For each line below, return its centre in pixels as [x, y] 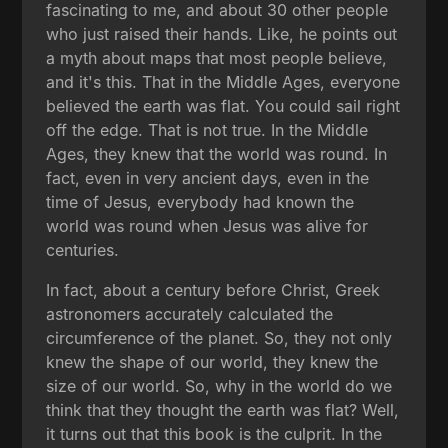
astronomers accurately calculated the [190, 313]
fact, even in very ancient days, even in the [208, 177]
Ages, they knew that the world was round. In [217, 153]
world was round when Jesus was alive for [207, 225]
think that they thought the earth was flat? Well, [223, 409]
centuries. [83, 249]
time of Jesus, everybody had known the [200, 201]
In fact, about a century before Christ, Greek [213, 289]
